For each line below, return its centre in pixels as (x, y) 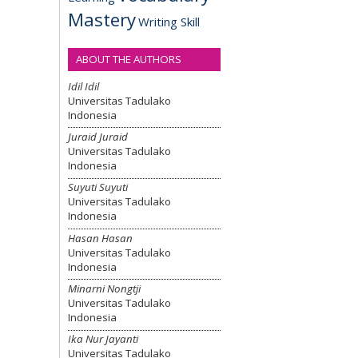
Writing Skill (169, 22)
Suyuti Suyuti (98, 187)
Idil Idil (84, 86)
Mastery (102, 20)
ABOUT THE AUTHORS (129, 60)
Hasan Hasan (100, 238)
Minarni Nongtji (104, 288)
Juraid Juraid (98, 136)
